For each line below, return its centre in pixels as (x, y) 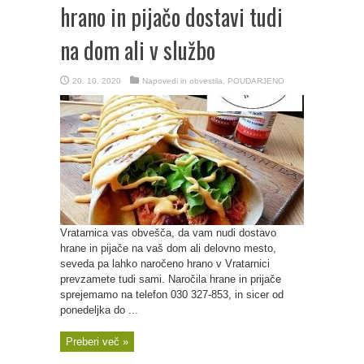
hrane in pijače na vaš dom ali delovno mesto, (168, 248)
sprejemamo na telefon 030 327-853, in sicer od (172, 295)
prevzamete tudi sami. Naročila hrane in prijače (171, 279)
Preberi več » (97, 342)
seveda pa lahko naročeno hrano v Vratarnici (165, 264)
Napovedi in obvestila (182, 81)
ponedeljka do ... (99, 310)
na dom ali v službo (138, 50)
